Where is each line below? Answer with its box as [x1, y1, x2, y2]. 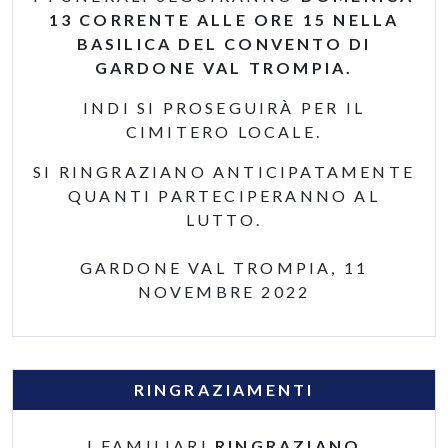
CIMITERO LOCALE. [125, 122, 323, 141]
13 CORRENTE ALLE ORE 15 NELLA [48, 10, 400, 29]
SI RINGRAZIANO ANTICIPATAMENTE [32, 162, 415, 181]
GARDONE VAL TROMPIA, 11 [79, 258, 369, 277]
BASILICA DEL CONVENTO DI [76, 34, 372, 53]
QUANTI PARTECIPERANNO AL [68, 186, 380, 205]
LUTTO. [185, 210, 263, 229]
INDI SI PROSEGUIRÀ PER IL [83, 98, 365, 117]
